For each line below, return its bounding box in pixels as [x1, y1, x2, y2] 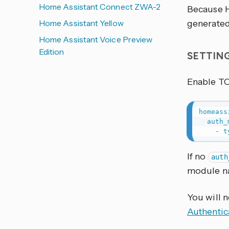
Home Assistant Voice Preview [39, 34, 153, 44]
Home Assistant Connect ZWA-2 [39, 2, 161, 12]
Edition [39, 47, 64, 57]
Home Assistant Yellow [39, 18, 124, 28]
